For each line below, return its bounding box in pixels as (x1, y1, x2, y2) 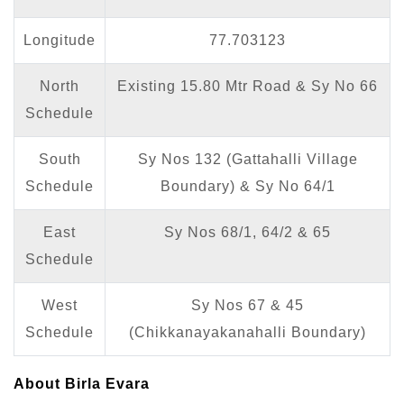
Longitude (23, 32, 96, 48)
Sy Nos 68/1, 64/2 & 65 (164, 224, 331, 240)
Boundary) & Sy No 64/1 (160, 178, 335, 194)
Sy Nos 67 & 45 (191, 297, 304, 313)
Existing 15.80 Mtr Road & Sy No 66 (117, 78, 378, 94)
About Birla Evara (14, 375, 150, 391)
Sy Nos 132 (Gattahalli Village (137, 151, 358, 167)
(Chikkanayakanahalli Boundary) (129, 324, 366, 340)
